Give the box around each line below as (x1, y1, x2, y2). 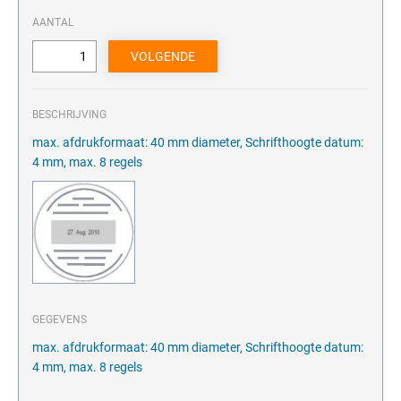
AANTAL (32, 16, 73, 30)
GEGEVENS (32, 313, 87, 327)
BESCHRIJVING (32, 108, 107, 122)
